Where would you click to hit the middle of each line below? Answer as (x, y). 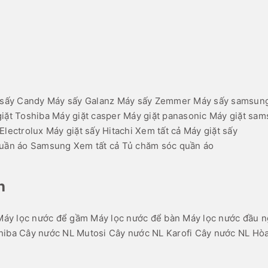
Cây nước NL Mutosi (63, 233)
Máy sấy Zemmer (154, 101)
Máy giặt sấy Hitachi (89, 131)
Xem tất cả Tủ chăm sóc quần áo (144, 146)
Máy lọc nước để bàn (135, 218)
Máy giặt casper (86, 116)
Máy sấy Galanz (81, 101)
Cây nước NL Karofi (150, 233)
